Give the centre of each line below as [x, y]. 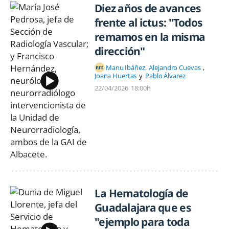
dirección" [120, 51]
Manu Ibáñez [125, 67]
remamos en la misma [150, 37]
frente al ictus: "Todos [149, 23]
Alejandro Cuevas [175, 67]
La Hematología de [142, 193]
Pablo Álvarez [165, 76]
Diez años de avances [148, 8]
